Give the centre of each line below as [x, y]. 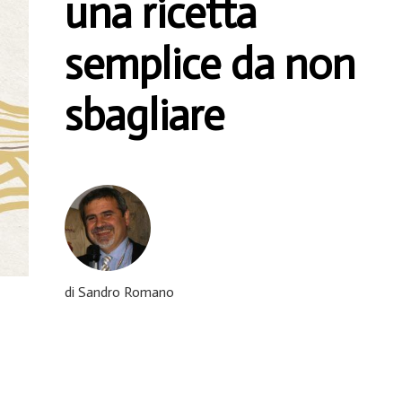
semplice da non [210, 65]
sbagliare [144, 116]
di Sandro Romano [119, 292]
